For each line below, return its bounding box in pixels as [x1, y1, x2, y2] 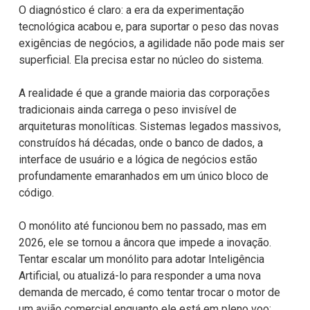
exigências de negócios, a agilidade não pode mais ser [18, 36, 284, 50]
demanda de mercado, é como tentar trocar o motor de [18, 285, 280, 299]
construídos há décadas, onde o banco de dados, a [18, 136, 263, 149]
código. [18, 185, 54, 199]
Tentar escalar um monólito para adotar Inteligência [18, 252, 264, 266]
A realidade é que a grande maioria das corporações [18, 86, 270, 100]
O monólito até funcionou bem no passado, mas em [18, 219, 266, 232]
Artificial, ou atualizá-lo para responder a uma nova [18, 268, 261, 282]
